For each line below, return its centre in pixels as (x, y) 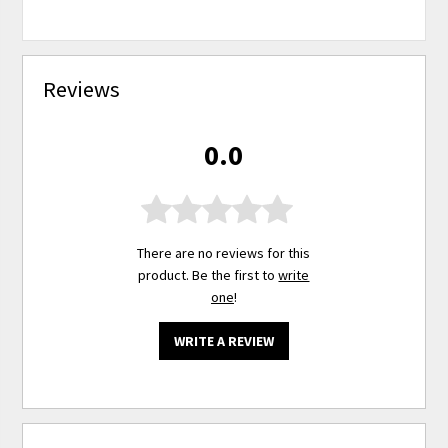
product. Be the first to (208, 275)
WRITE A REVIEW (223, 341)
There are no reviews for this (224, 253)
